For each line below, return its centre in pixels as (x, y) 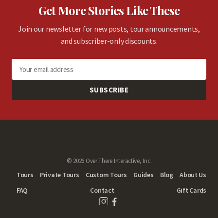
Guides (144, 175)
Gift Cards (191, 190)
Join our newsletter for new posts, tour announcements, (109, 29)
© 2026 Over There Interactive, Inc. (109, 161)
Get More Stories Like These (109, 10)
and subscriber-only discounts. (109, 41)
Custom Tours (106, 175)
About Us (193, 175)
